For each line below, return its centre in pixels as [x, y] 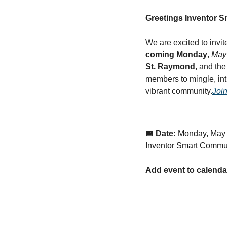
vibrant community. [179, 91]
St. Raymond [170, 66]
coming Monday [176, 54]
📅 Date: [161, 133]
